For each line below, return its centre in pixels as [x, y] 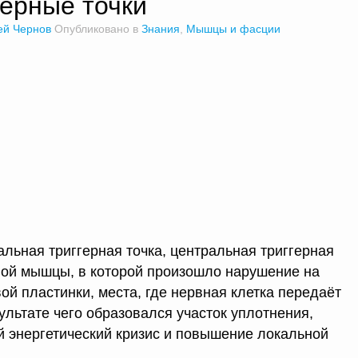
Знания [161, 29]
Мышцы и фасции [233, 29]
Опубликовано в [98, 29]
